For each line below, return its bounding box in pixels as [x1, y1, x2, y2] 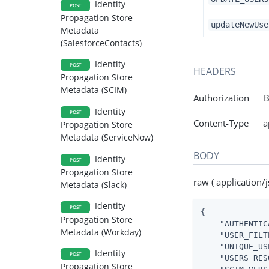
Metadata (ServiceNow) [61, 131, 154, 144]
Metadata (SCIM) [61, 84, 127, 96]
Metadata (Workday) [61, 226, 142, 238]
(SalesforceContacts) [61, 37, 142, 49]
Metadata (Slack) [61, 178, 127, 190]
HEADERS [193, 64, 237, 78]
